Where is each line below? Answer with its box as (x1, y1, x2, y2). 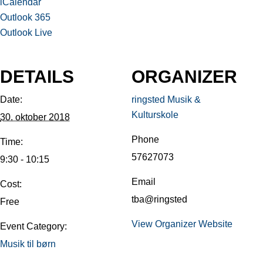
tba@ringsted (131, 194, 187, 204)
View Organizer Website (131, 218, 232, 229)
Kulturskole (131, 109, 178, 120)
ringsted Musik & (131, 94, 201, 104)
